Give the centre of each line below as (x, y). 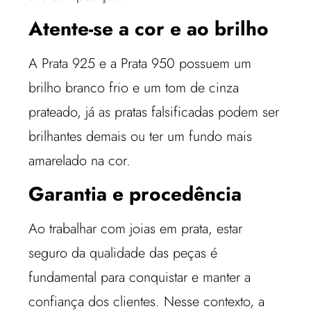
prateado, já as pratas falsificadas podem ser (154, 112)
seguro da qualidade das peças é (123, 253)
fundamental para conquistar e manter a (140, 278)
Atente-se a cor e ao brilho (149, 29)
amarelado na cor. (80, 161)
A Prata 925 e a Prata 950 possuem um (140, 64)
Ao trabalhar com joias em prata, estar (136, 229)
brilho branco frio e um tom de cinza (134, 88)
